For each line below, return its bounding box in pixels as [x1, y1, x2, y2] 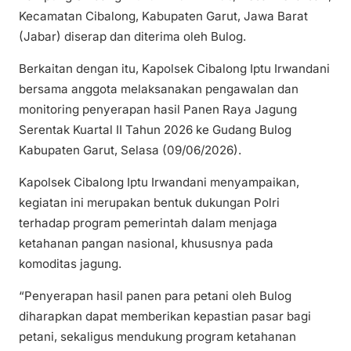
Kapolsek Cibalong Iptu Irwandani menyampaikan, [19, 175, 299, 190]
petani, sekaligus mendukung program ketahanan [19, 329, 296, 345]
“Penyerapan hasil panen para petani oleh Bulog [19, 288, 291, 304]
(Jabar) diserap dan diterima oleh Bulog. [19, 28, 246, 44]
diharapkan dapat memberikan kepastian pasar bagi [19, 309, 311, 324]
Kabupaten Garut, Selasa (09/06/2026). [19, 143, 241, 158]
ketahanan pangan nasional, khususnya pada [19, 236, 273, 251]
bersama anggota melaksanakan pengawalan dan [19, 81, 299, 97]
